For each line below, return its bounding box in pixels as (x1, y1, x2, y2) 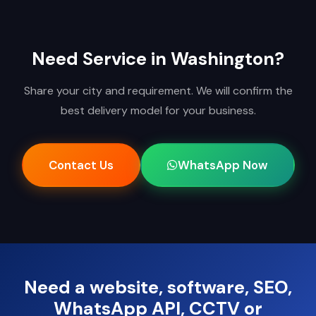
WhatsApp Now (177, 157, 268, 174)
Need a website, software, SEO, (24, 276, 292, 300)
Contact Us (48, 157, 114, 174)
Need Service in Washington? (32, 47, 284, 71)
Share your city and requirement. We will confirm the (23, 83, 293, 99)
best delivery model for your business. (60, 103, 256, 119)
